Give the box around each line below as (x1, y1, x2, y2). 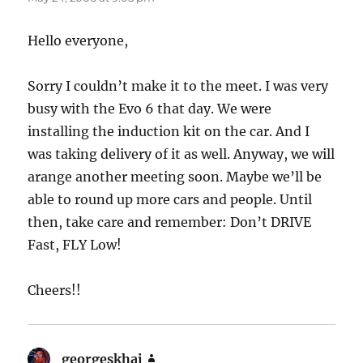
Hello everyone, (28, 32, 129, 49)
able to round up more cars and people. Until (28, 190, 313, 207)
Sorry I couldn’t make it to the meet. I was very (28, 77, 329, 94)
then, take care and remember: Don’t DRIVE (28, 213, 312, 230)
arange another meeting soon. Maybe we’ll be (28, 168, 322, 185)
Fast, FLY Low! (28, 236, 122, 253)
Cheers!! (28, 281, 82, 298)
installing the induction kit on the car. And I (28, 122, 310, 139)
